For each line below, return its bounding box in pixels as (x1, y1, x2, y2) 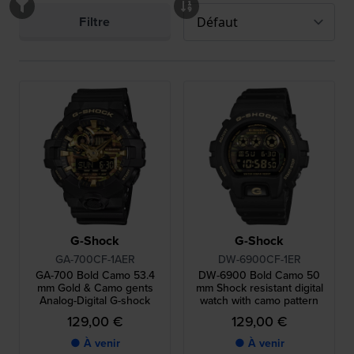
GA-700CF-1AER (55, 250, 135, 268)
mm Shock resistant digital (195, 279, 323, 296)
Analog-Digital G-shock (40, 292, 150, 309)
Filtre (79, 12, 111, 31)
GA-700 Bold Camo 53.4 (35, 266, 155, 284)
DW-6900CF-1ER (217, 250, 301, 268)
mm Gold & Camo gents (36, 279, 153, 296)
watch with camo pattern (200, 292, 318, 309)
